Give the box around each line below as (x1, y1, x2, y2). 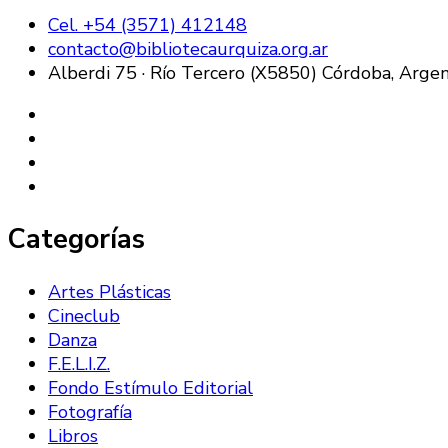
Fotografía (48, 400, 132, 425)
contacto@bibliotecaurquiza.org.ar (48, 36, 328, 61)
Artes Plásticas (48, 280, 171, 305)
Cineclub (48, 304, 120, 329)
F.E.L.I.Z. (48, 352, 110, 377)
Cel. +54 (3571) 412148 (48, 12, 247, 37)
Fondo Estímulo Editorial (48, 376, 253, 401)
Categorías (8, 221, 145, 259)
